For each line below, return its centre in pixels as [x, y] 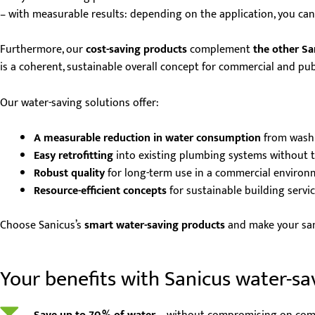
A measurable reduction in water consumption [147, 139]
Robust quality [69, 174]
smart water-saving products [155, 226]
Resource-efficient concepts [100, 191]
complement [219, 50]
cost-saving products [136, 50]
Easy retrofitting [73, 156]
